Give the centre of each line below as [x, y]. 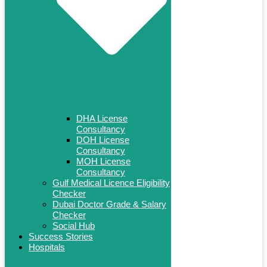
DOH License [103, 139]
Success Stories [61, 236]
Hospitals [47, 247]
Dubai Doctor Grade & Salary [109, 204]
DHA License [102, 118]
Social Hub [74, 225]
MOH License [103, 161]
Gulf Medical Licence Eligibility [111, 182]
